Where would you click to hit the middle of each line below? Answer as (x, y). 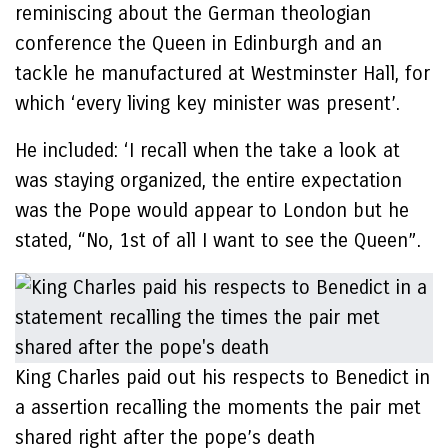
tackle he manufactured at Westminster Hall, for (222, 73)
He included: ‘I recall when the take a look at (207, 150)
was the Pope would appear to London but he (212, 210)
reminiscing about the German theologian (193, 13)
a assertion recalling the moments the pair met (218, 407)
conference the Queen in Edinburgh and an (198, 43)
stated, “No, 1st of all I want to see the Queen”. (218, 240)
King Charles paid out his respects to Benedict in (222, 377)
